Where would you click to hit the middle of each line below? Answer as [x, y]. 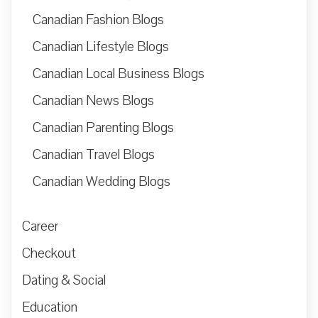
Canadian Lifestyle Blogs [101, 47]
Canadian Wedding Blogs [102, 182]
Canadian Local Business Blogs [119, 74]
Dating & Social [64, 281]
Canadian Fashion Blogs [98, 20]
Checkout [49, 254]
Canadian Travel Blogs [94, 155]
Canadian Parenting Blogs [103, 128]
